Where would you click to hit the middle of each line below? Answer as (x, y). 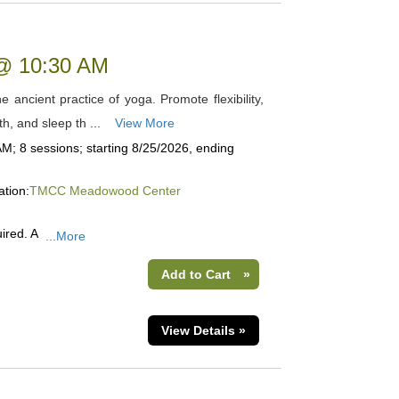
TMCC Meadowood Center (105, 191)
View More (144, 123)
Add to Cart (195, 274)
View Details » (203, 330)
